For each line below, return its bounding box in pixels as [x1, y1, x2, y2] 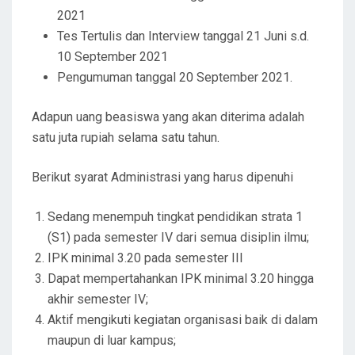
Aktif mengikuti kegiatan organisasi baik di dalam [48, 312, 318, 328]
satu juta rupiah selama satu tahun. [32, 130, 219, 146]
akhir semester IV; [48, 292, 148, 307]
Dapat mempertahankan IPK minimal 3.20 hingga [48, 271, 314, 287]
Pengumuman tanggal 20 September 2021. [57, 70, 292, 86]
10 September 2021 [57, 49, 168, 65]
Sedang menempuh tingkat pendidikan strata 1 [48, 209, 303, 225]
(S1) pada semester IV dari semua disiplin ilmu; [48, 230, 309, 246]
